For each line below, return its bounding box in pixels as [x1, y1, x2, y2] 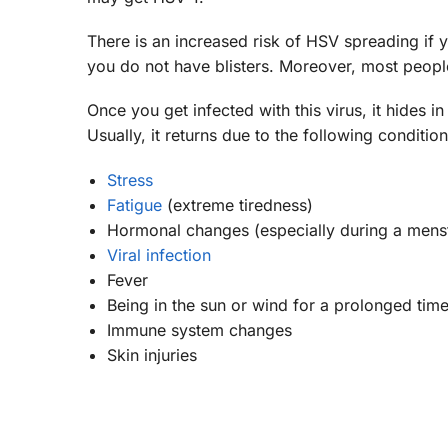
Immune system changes [107, 319, 292, 340]
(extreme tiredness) [162, 194, 313, 215]
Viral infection [107, 244, 211, 265]
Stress [107, 169, 153, 190]
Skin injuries [107, 344, 197, 365]
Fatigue [107, 194, 162, 215]
